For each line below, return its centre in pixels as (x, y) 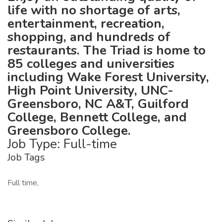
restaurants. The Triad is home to (107, 50)
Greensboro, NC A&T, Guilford (98, 104)
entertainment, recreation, (86, 24)
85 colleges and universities (91, 64)
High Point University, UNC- (90, 90)
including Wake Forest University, (108, 77)
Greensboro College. (69, 131)
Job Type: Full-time (62, 144)
